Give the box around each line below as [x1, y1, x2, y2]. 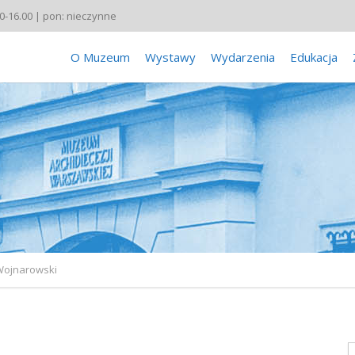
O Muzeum [71, 49, 130, 65]
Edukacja [290, 49, 338, 65]
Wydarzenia [211, 49, 275, 65]
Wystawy [145, 49, 196, 65]
